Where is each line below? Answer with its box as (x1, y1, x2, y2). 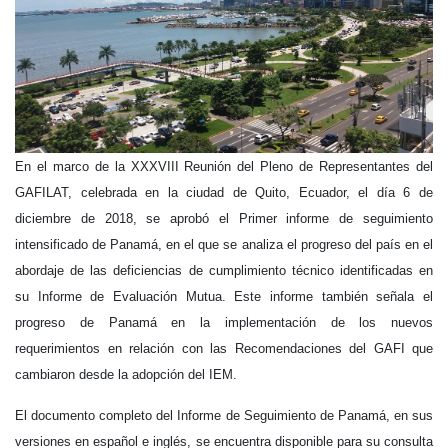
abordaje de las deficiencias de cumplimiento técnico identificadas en (15, 262, 433, 278)
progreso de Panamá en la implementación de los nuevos (15, 314, 433, 330)
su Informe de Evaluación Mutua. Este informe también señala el (15, 288, 433, 304)
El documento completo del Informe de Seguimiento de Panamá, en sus (15, 407, 433, 423)
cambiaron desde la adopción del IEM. (15, 366, 237, 382)
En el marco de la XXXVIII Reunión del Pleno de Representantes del (15, 158, 433, 174)
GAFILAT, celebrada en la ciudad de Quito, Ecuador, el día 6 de (15, 184, 433, 200)
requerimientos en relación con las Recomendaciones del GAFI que (15, 340, 433, 356)
